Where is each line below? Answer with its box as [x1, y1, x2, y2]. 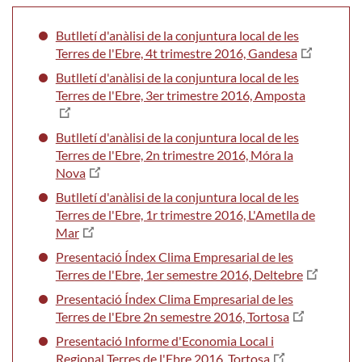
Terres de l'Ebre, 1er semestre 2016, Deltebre [55, 266, 303, 282]
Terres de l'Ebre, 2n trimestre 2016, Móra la [55, 146, 293, 162]
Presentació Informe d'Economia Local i [55, 332, 274, 348]
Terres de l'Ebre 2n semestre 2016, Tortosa [55, 308, 289, 324]
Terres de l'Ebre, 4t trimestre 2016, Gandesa [55, 44, 297, 61]
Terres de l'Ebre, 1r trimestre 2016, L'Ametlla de [55, 206, 315, 222]
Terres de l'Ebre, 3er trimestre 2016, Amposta [55, 86, 305, 103]
